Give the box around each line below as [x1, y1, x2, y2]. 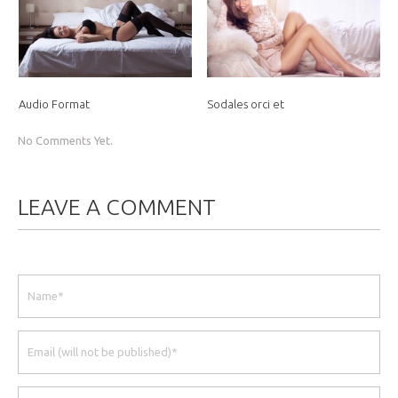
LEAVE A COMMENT [18, 194, 216, 219]
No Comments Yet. [18, 133, 113, 147]
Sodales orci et [206, 97, 284, 110]
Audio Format [18, 97, 90, 110]
